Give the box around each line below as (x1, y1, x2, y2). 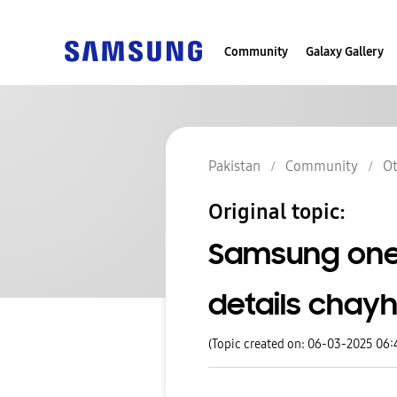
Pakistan (208, 158, 261, 175)
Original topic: (208, 199, 346, 225)
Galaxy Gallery (306, 43, 384, 59)
